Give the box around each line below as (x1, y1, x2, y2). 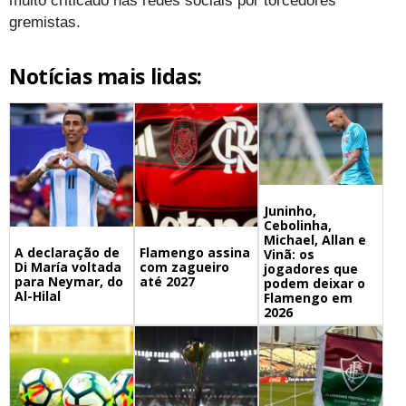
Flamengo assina (139, 243, 250, 261)
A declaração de (14, 243, 120, 261)
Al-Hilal (14, 286, 61, 304)
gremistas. (9, 14, 81, 31)
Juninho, (264, 202, 317, 220)
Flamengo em (264, 289, 353, 307)
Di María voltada (14, 257, 121, 275)
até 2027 (139, 272, 195, 290)
